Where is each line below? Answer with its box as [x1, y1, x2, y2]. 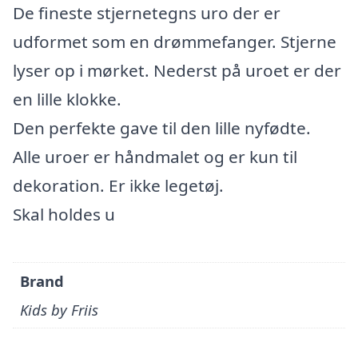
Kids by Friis [20, 300, 99, 320]
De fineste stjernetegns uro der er [13, 2, 280, 24]
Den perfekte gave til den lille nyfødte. [13, 117, 311, 139]
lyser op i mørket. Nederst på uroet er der [13, 59, 341, 82]
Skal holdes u [13, 203, 115, 225]
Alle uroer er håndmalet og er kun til [13, 145, 297, 168]
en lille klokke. [13, 88, 121, 110]
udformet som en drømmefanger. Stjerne [13, 30, 336, 53]
